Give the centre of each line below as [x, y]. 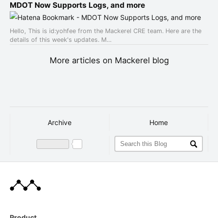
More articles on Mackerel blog [109, 60]
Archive [59, 122]
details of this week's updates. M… [61, 39]
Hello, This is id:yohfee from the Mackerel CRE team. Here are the [106, 31]
